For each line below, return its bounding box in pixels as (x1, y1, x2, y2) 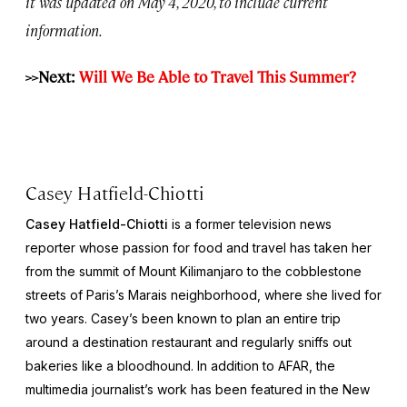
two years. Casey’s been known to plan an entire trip (25, 311, 341, 327)
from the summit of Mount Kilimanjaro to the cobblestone (25, 263, 362, 280)
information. (25, 20, 103, 41)
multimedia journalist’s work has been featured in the (25, 382, 342, 398)
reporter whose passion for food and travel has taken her (25, 240, 372, 256)
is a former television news (172, 216, 332, 233)
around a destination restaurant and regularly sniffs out (25, 334, 352, 351)
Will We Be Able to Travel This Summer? (79, 66, 356, 87)
